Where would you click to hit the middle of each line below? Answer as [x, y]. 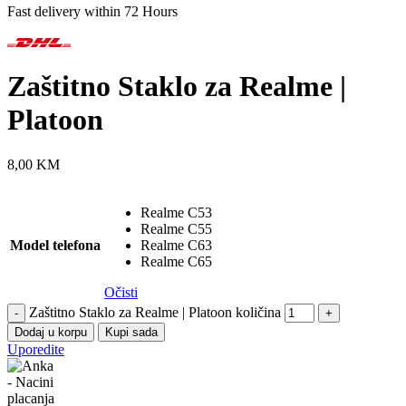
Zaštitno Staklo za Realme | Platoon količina [155, 312]
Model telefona [55, 245]
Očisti [121, 292]
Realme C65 [176, 261]
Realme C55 [176, 228]
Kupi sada [131, 332]
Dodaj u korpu [51, 332]
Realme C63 [176, 245]
